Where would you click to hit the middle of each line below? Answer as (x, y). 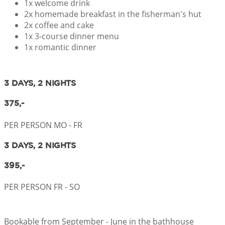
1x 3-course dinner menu (72, 36)
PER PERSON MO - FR (43, 125)
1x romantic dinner (60, 47)
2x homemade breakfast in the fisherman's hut (113, 14)
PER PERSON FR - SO (42, 187)
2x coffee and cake (59, 25)
